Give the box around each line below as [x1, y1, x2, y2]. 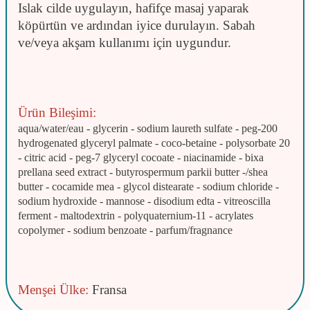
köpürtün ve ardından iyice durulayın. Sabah [18, 18, 255, 33]
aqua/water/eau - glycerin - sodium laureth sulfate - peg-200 [18, 122, 277, 135]
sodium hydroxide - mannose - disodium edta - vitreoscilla [18, 195, 271, 208]
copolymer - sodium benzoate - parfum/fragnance [18, 224, 232, 237]
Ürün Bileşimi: [18, 105, 96, 120]
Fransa [89, 282, 127, 298]
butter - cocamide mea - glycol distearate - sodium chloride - [18, 181, 279, 193]
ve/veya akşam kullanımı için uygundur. [18, 35, 231, 51]
